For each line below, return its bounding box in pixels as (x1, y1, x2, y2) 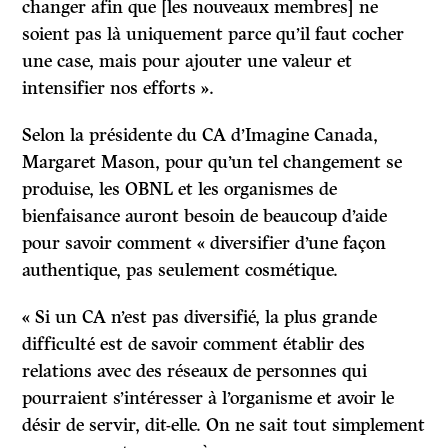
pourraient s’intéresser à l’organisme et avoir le (22, 387, 395, 410)
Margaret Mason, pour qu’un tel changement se (22, 151, 403, 174)
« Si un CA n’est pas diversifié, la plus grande (22, 306, 378, 329)
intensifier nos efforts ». (22, 77, 215, 100)
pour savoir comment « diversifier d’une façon (22, 232, 387, 255)
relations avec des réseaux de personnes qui (22, 360, 368, 383)
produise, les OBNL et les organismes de (22, 178, 338, 201)
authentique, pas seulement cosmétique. (22, 259, 339, 282)
